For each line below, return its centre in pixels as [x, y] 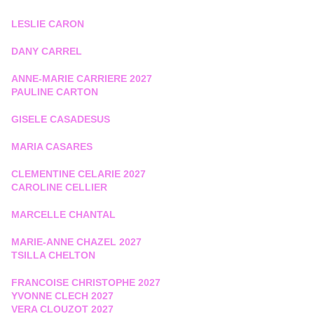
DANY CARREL [47, 52]
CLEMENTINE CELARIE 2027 [78, 174]
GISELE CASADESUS [61, 120]
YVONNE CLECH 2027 [62, 296]
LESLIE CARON [48, 24]
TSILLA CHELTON [53, 255]
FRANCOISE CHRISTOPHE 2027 [86, 283]
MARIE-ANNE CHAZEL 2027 [76, 242]
